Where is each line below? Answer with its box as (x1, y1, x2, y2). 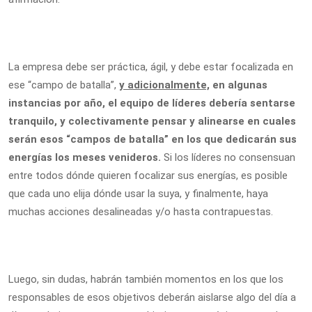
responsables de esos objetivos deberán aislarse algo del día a (8, 291, 296, 304)
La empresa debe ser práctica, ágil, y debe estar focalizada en (8, 61, 293, 73)
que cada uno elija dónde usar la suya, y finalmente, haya (8, 187, 268, 200)
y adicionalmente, (119, 79, 210, 91)
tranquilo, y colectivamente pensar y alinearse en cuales (8, 115, 296, 127)
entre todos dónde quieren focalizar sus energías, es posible (8, 169, 288, 182)
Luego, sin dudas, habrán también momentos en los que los (8, 273, 283, 286)
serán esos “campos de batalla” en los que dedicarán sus (8, 133, 297, 146)
